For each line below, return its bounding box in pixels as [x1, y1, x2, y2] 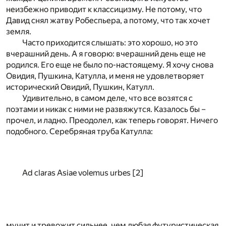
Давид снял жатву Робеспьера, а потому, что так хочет [6, 16, 210, 26]
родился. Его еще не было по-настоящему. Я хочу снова [6, 60, 213, 70]
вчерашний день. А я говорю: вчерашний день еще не [6, 49, 206, 59]
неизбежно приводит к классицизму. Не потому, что [6, 5, 202, 15]
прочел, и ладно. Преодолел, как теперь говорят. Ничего [6, 116, 218, 126]
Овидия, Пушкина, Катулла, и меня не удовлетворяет [6, 71, 204, 81]
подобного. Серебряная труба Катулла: [6, 127, 153, 137]
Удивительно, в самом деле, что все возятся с [22, 93, 193, 103]
